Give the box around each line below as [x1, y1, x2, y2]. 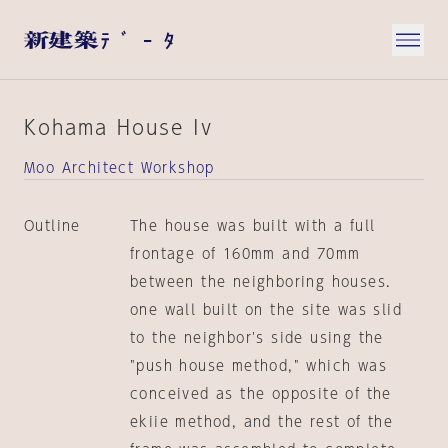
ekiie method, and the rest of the [129, 415, 394, 429]
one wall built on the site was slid [129, 303, 402, 317]
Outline [24, 219, 81, 233]
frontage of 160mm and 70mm [129, 247, 361, 261]
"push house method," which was [129, 359, 387, 373]
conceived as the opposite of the [129, 387, 392, 401]
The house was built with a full [129, 219, 376, 233]
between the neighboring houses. [129, 275, 392, 289]
